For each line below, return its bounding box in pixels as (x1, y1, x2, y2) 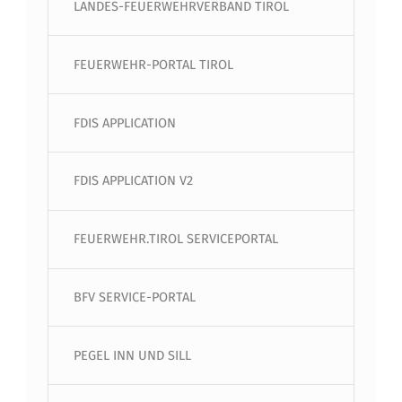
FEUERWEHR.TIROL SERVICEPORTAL (73, 231, 278, 248)
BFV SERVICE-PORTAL (73, 289, 196, 306)
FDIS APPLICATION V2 (73, 172, 193, 189)
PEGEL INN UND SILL (73, 346, 191, 363)
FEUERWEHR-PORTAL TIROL (73, 56, 233, 73)
